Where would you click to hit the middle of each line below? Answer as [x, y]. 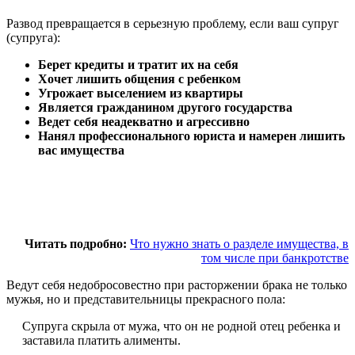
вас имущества [81, 151]
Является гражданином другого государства [165, 108]
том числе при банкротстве [275, 258]
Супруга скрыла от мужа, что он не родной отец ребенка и [181, 326]
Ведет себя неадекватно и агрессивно [144, 122]
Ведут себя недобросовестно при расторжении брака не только [177, 285]
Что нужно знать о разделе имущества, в [239, 244]
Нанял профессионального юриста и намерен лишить [191, 136]
